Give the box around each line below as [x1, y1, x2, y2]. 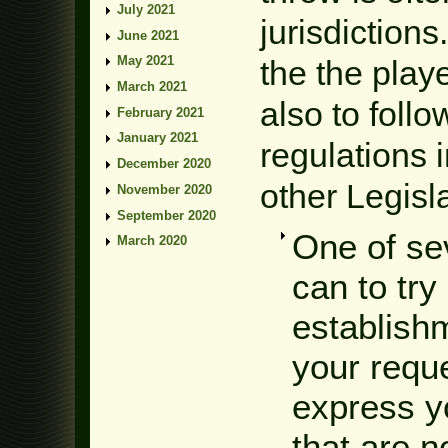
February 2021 [117, 104, 204, 120]
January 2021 [117, 130, 198, 146]
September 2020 [117, 207, 216, 223]
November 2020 [117, 181, 212, 197]
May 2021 [117, 53, 174, 69]
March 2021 [117, 78, 187, 94]
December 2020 [117, 156, 211, 172]
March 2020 [117, 233, 187, 249]
